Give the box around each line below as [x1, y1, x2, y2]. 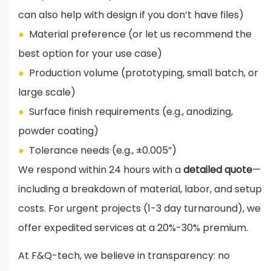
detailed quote [183, 163, 252, 177]
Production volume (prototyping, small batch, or [29, 66, 258, 80]
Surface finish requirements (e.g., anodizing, [29, 105, 233, 119]
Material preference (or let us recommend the [29, 27, 252, 42]
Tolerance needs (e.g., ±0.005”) [29, 143, 177, 158]
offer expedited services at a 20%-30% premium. [18, 221, 248, 235]
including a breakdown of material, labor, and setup [18, 182, 262, 197]
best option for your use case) [18, 47, 162, 61]
